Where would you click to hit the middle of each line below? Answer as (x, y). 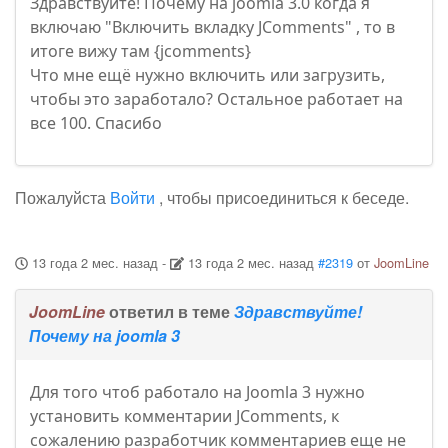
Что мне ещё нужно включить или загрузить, (207, 75)
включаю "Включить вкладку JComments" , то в (212, 27)
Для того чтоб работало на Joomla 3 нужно (197, 392)
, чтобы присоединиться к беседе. (282, 198)
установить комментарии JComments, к (184, 416)
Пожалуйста (62, 198)
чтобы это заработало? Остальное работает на (216, 99)
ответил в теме (169, 312)
